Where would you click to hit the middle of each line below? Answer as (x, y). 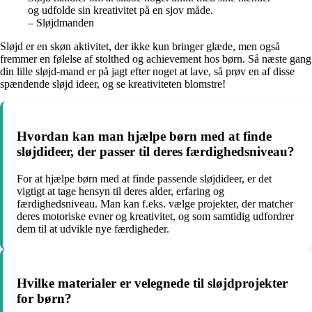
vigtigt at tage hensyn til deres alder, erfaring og (120, 191)
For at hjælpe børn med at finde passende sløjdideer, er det (144, 178)
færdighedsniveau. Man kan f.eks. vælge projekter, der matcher (155, 203)
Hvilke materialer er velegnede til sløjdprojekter (152, 283)
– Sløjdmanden (61, 23)
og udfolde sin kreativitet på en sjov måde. (120, 10)
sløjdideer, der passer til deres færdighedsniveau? (156, 152)
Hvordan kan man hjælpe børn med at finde (144, 136)
